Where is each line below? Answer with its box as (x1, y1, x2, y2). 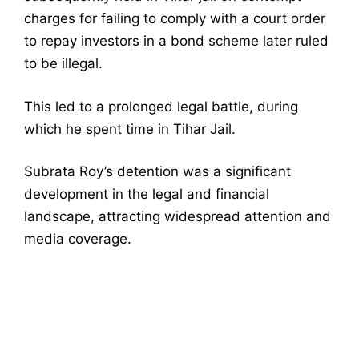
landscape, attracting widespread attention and (24, 208, 331, 225)
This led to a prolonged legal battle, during (24, 98, 298, 115)
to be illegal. (24, 55, 107, 72)
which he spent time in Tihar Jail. (24, 120, 240, 137)
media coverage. (24, 231, 131, 248)
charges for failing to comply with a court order (24, 10, 325, 27)
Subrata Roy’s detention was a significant (24, 163, 291, 180)
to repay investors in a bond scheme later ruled (24, 33, 329, 50)
